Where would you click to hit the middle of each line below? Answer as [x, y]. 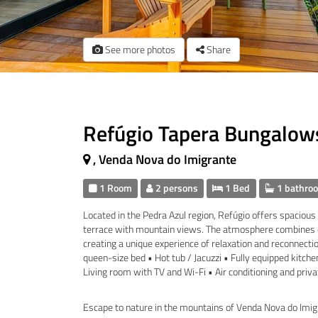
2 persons [176, 188]
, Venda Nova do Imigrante [165, 159]
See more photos [139, 49]
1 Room [115, 188]
